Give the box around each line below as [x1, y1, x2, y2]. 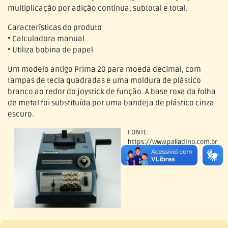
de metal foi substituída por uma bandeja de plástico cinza [8, 98, 214, 108]
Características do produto [8, 23, 102, 33]
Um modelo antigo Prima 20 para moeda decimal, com [8, 65, 201, 74]
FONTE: [127, 128, 151, 137]
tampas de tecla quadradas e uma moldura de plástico [8, 76, 201, 85]
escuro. [8, 109, 34, 119]
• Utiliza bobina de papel [8, 45, 93, 55]
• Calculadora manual [8, 34, 84, 44]
